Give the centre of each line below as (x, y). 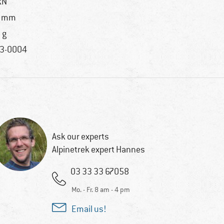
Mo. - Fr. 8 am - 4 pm (100, 189)
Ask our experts (80, 136)
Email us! (89, 209)
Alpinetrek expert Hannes (98, 149)
